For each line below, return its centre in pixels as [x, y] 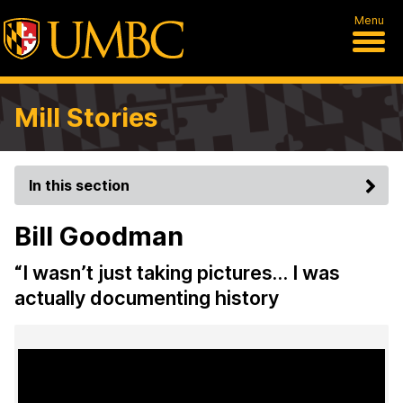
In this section [79, 185]
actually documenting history [147, 298]
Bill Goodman [99, 236]
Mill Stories [86, 117]
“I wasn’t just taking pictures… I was [177, 273]
